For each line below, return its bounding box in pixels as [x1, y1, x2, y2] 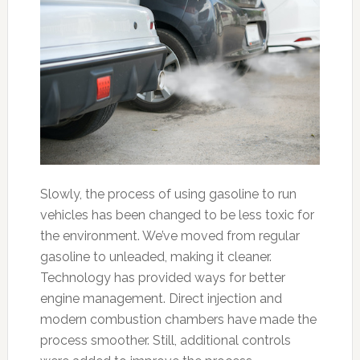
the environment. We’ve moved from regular [39, 228, 300, 243]
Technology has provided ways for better [39, 270, 285, 285]
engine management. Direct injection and [39, 291, 282, 306]
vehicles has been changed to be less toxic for [39, 207, 314, 223]
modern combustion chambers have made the [39, 312, 317, 327]
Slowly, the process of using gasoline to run [39, 186, 297, 202]
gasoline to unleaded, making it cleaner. [39, 249, 272, 264]
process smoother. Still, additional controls [39, 333, 291, 348]
